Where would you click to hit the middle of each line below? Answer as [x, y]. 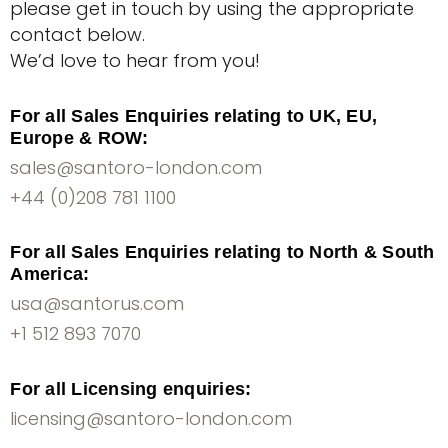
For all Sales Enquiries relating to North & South [222, 252]
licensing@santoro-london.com [151, 419]
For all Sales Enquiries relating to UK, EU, [194, 115]
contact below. [78, 34]
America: [50, 274]
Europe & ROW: [79, 137]
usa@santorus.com [97, 304]
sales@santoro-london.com [136, 167]
